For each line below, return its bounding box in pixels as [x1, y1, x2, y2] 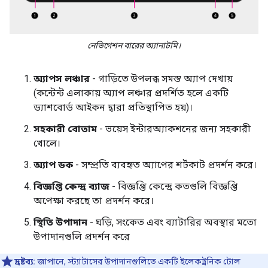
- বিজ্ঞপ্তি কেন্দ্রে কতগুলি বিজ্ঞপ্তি [109, 180, 238, 192]
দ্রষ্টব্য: [14, 256, 35, 266]
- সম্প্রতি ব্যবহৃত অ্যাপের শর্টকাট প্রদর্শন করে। [73, 159, 257, 170]
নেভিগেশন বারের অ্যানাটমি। [87, 40, 181, 50]
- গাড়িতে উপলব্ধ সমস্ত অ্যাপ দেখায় [90, 72, 233, 84]
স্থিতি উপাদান [33, 216, 87, 228]
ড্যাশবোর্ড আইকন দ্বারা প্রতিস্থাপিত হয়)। [33, 101, 193, 113]
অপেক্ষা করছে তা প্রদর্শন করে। [33, 194, 154, 206]
